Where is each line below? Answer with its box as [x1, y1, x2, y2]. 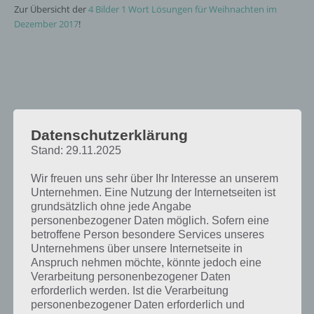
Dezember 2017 [14, 18, 78, 30]
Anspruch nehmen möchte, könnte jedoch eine [30, 256, 261, 268]
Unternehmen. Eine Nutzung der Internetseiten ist [30, 186, 275, 198]
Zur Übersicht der [14, 3, 88, 15]
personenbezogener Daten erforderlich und [30, 298, 245, 310]
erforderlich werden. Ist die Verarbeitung [30, 284, 228, 296]
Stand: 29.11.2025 [30, 144, 121, 156]
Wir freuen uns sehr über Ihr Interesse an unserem [30, 172, 278, 184]
